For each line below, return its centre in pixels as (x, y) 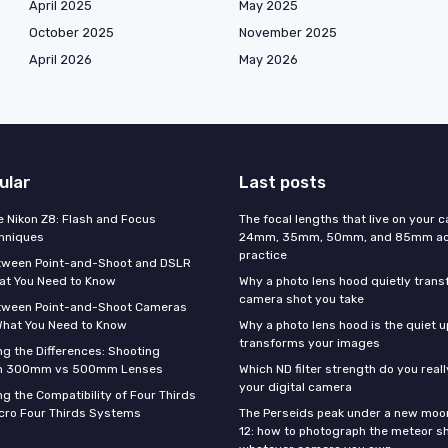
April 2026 (60, 59)
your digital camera (295, 386)
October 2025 (71, 32)
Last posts (282, 181)
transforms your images (309, 342)
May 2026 (268, 59)
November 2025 (288, 32)
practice (263, 254)
